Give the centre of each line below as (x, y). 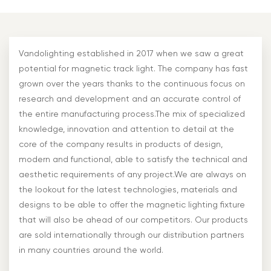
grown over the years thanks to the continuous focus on (132, 84)
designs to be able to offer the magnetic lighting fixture (132, 205)
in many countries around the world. (91, 250)
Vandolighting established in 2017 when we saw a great (131, 54)
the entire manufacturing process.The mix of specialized (132, 114)
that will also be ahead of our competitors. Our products (133, 220)
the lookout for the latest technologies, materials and (128, 190)
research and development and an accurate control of (130, 99)
